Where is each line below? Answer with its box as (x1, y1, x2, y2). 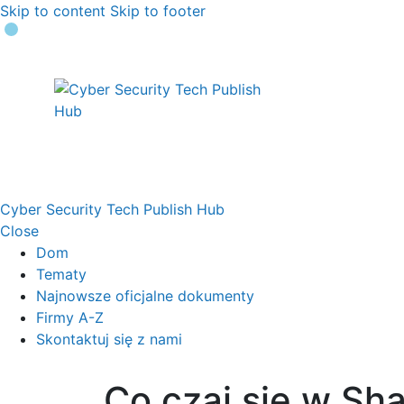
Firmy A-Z (36, 308, 104, 326)
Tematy (36, 265, 87, 283)
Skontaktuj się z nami (36, 330, 182, 348)
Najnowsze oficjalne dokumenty (36, 287, 254, 305)
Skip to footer (110, 2, 206, 20)
